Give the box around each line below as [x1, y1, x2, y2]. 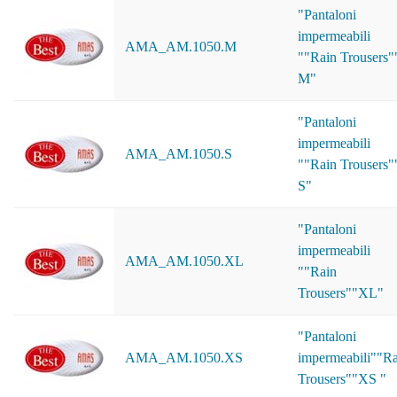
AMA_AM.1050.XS [125, 350, 243, 365]
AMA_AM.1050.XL [125, 253, 244, 269]
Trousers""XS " [298, 371, 386, 386]
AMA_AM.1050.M [125, 39, 237, 54]
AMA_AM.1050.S [125, 146, 232, 161]
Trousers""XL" [298, 285, 384, 300]
